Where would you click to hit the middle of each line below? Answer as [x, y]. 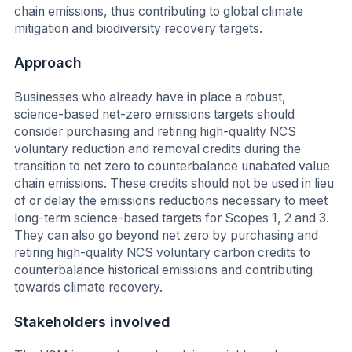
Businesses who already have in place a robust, [150, 97]
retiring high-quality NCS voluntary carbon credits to [162, 252]
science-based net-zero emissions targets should [154, 114]
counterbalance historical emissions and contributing [163, 269]
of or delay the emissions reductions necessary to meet [171, 200]
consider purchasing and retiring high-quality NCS [155, 131]
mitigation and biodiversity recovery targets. [138, 28]
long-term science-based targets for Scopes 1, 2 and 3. [172, 218]
